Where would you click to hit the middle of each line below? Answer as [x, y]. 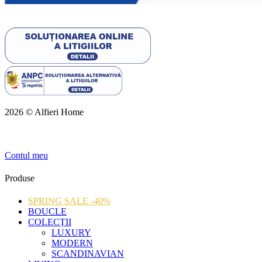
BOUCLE [47, 212]
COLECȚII [50, 222]
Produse [20, 178]
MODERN [72, 243]
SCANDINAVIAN [88, 254]
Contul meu [26, 155]
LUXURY [71, 233]
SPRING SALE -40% [69, 201]
